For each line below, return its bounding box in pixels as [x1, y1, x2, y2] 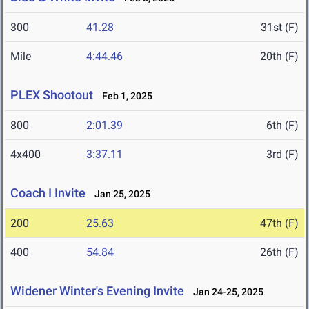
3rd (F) [266, 148, 299, 161]
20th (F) [260, 50, 299, 63]
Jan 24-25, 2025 [187, 286, 263, 298]
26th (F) [260, 246, 299, 259]
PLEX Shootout [10, 88, 93, 103]
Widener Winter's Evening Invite [10, 283, 184, 299]
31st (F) [261, 21, 299, 34]
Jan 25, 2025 [88, 188, 150, 200]
